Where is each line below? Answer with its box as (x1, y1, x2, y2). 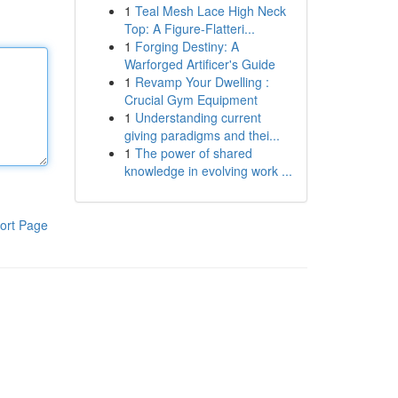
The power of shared (134, 144, 252, 162)
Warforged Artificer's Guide (123, 55, 275, 73)
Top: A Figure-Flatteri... (123, 20, 255, 37)
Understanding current (134, 108, 261, 126)
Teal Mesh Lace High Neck (134, 2, 286, 20)
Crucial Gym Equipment (123, 91, 258, 108)
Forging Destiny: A (134, 37, 239, 55)
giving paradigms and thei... (123, 126, 280, 144)
